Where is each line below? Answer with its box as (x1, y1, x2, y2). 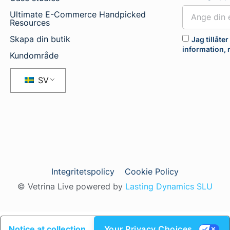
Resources (9, 17, 50, 28)
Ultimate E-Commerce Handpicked (9, 9, 146, 20)
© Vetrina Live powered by (17, 181, 125, 191)
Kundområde (9, 50, 59, 61)
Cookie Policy (125, 166, 179, 177)
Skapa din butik (9, 33, 70, 44)
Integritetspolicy (51, 166, 114, 177)
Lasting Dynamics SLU (125, 181, 213, 191)
